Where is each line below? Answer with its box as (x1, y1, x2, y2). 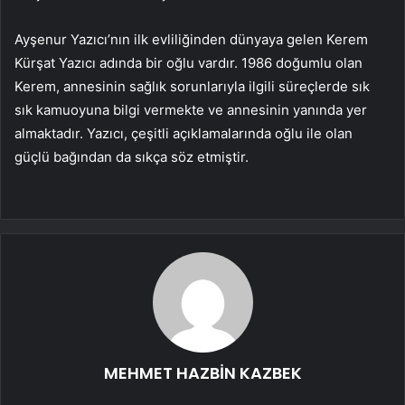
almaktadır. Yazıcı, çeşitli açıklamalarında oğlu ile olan (14, 125, 353, 143)
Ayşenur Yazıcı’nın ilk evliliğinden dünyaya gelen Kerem (14, 31, 368, 49)
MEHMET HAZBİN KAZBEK (103, 362, 302, 385)
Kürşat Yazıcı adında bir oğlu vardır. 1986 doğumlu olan (14, 54, 363, 72)
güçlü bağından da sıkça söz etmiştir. (14, 148, 249, 166)
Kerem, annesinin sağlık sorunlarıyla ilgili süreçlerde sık (14, 78, 370, 96)
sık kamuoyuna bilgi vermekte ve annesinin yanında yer (14, 101, 367, 119)
